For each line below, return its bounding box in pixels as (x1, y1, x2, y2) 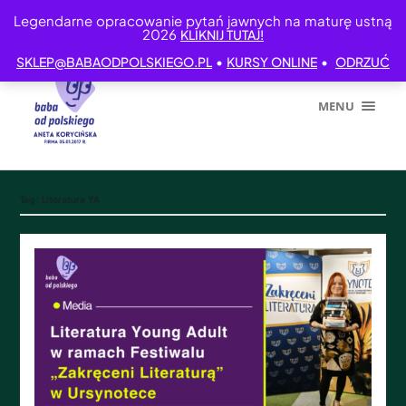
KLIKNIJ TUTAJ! (180, 26, 264, 43)
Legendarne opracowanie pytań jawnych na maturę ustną (14, 12, 392, 29)
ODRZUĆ (335, 53, 390, 70)
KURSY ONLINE (227, 53, 317, 70)
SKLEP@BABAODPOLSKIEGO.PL (16, 53, 212, 70)
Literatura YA (42, 194, 101, 206)
